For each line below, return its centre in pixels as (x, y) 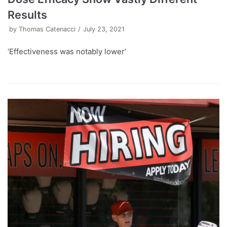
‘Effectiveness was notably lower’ (67, 51)
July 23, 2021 (104, 29)
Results (27, 14)
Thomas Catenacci (47, 29)
